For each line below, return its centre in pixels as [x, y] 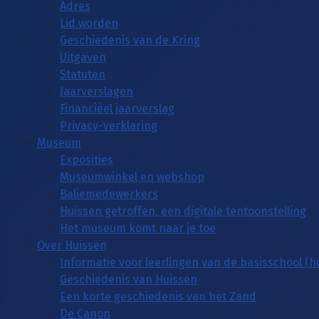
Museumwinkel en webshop [132, 177]
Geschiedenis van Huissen [129, 279]
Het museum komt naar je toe [138, 228]
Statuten [83, 74]
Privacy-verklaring [109, 125]
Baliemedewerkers [109, 194]
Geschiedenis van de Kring [130, 40]
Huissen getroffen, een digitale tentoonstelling [183, 211]
